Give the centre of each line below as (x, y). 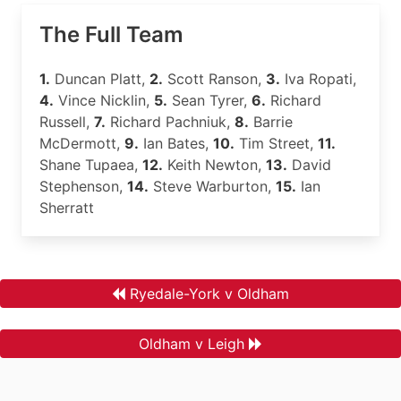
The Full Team (111, 34)
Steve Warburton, (212, 186)
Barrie (271, 122)
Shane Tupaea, (91, 165)
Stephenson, (83, 186)
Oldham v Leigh (192, 344)
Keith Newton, (214, 165)
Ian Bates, (176, 143)
